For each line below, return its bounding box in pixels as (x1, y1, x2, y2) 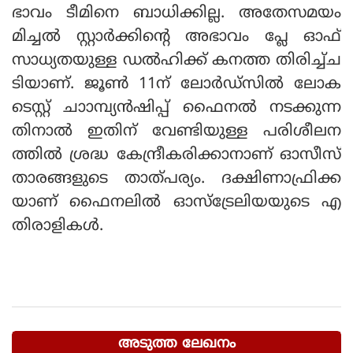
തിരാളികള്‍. (12, 217, 103, 237)
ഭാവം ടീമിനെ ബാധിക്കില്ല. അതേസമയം (12, 4, 341, 24)
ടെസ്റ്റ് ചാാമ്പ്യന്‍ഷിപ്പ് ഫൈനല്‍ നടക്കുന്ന (12, 98, 341, 119)
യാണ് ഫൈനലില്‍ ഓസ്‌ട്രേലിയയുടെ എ (12, 193, 341, 214)
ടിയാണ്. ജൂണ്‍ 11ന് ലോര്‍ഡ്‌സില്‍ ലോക (12, 75, 341, 95)
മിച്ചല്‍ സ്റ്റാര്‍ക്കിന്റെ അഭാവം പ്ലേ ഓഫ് (12, 28, 341, 48)
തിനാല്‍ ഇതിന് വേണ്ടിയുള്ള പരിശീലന (12, 122, 341, 143)
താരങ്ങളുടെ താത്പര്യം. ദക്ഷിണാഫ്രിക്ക (12, 169, 341, 190)
